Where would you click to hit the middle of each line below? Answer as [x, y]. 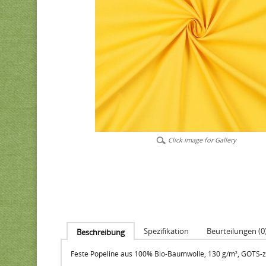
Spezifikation [166, 231]
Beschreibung [101, 232]
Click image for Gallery [202, 140]
